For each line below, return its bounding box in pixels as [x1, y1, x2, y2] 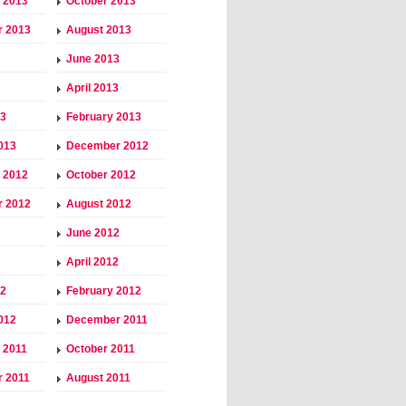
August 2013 [66, 23, 131, 36]
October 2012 [66, 168, 136, 181]
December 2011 [66, 313, 148, 326]
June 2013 [66, 52, 120, 65]
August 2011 [66, 371, 130, 384]
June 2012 [66, 226, 120, 239]
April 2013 [66, 81, 119, 94]
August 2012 [66, 197, 131, 210]
